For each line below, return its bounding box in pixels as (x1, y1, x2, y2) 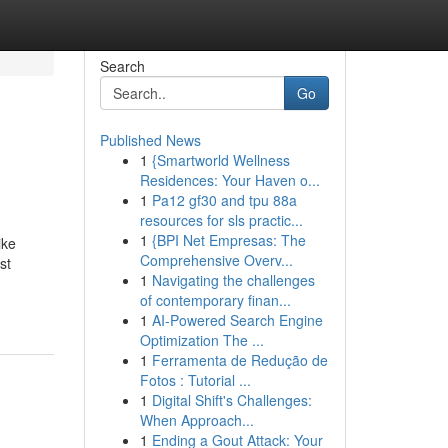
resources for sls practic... (139, 210, 303, 230)
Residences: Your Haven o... (139, 170, 320, 190)
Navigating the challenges (151, 270, 315, 290)
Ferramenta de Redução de (151, 350, 328, 370)
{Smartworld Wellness (151, 150, 290, 170)
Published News (99, 130, 201, 150)
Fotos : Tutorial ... (139, 370, 251, 390)
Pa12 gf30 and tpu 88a (151, 190, 297, 210)
